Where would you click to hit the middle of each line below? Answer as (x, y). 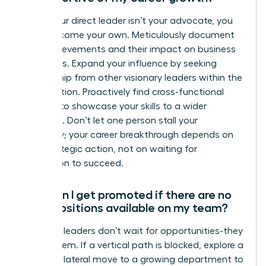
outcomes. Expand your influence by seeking (119, 63)
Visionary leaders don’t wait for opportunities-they (132, 231)
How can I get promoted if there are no (127, 194)
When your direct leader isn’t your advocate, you (127, 20)
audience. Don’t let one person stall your (110, 120)
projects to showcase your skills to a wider (114, 106)
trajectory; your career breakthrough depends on (128, 134)
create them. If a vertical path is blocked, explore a (133, 245)
